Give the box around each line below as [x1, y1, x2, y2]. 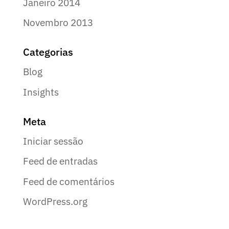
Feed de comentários [22, 175, 114, 188]
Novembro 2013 [22, 16, 93, 29]
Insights [22, 85, 59, 98]
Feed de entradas [22, 155, 98, 168]
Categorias [22, 45, 73, 59]
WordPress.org [22, 195, 87, 208]
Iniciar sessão [22, 134, 83, 147]
